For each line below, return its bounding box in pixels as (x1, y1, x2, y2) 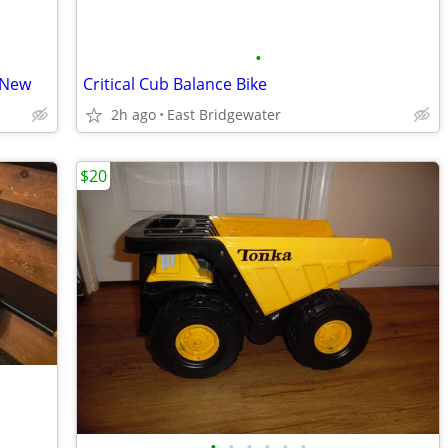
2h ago (111, 105, 156, 124)
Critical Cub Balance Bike (83, 73, 267, 95)
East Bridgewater (167, 105, 281, 124)
